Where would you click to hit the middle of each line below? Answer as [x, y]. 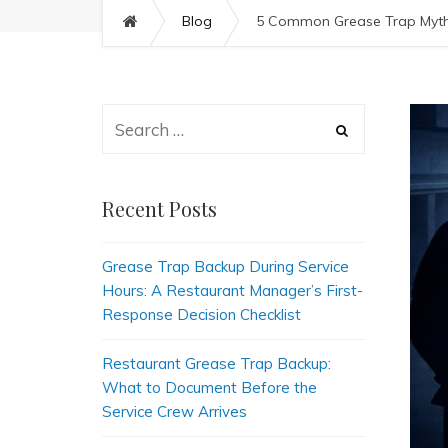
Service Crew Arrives [174, 411]
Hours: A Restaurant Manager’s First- [232, 290]
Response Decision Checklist [201, 314]
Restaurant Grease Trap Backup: [216, 363]
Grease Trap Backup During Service [225, 266]
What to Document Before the [209, 387]
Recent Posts [159, 208]
